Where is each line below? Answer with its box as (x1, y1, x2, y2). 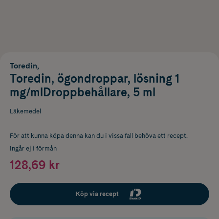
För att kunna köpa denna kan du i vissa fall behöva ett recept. (10, 131, 188, 139)
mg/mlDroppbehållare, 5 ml (10, 85, 155, 99)
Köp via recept (76, 190, 119, 197)
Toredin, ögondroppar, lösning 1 (10, 71, 180, 86)
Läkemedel (10, 107, 41, 115)
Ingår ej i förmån (10, 144, 57, 152)
